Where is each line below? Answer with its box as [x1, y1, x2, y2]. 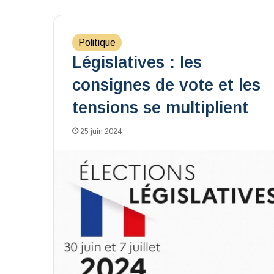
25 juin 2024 [80, 127, 122, 136]
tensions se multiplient [72, 98, 248, 117]
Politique [78, 37, 116, 48]
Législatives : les [72, 53, 202, 72]
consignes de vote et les [72, 76, 261, 94]
